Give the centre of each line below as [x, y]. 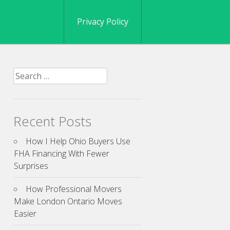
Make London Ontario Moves [68, 202]
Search [26, 73]
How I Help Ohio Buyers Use [78, 141]
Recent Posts [52, 121]
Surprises [31, 166]
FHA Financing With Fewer [62, 154]
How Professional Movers [74, 189]
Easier [25, 214]
